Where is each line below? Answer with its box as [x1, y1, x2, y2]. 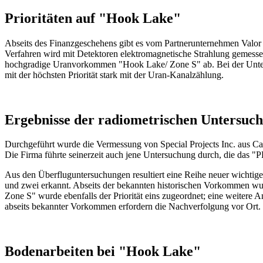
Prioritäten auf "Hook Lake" [5, 10, 181, 26]
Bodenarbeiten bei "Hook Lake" [5, 244, 201, 259]
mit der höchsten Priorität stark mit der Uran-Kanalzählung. [5, 69, 224, 80]
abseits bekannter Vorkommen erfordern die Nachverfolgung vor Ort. [5, 201, 261, 212]
